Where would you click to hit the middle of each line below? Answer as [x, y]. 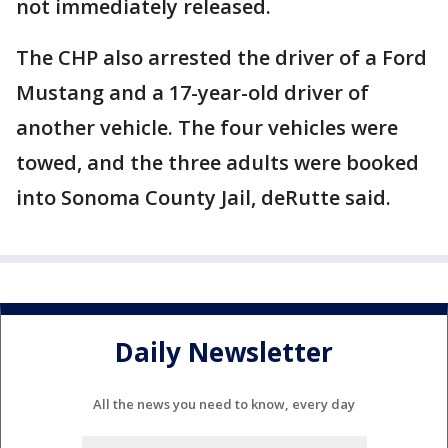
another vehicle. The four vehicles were [207, 127]
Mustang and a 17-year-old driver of [192, 92]
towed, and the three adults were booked [217, 162]
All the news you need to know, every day [224, 403]
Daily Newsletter [224, 352]
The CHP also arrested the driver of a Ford [221, 57]
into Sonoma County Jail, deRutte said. [203, 197]
